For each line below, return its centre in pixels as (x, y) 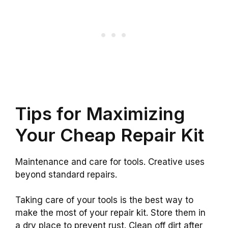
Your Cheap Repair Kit (110, 135)
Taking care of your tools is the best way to (104, 200)
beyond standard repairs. (66, 174)
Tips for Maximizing (100, 113)
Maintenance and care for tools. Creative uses (110, 162)
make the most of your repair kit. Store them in (110, 213)
